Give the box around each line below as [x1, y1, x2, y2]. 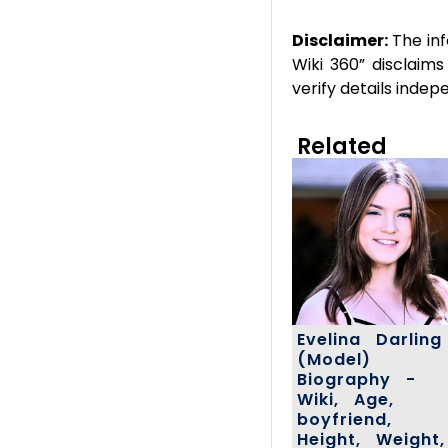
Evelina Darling [296, 328, 442, 352]
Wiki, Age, [296, 388, 394, 412]
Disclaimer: [291, 29, 388, 53]
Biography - [296, 368, 416, 392]
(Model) [296, 348, 371, 372]
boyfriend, [296, 408, 392, 432]
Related [296, 130, 387, 162]
